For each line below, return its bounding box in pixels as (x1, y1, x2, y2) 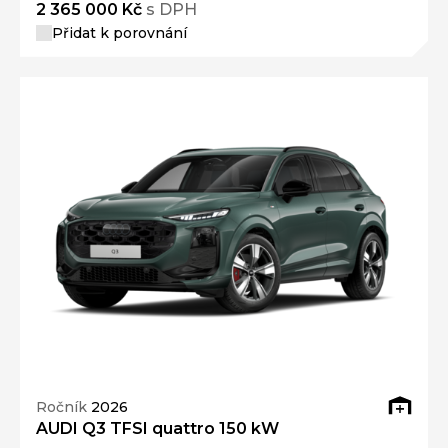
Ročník (36, 397, 91, 416)
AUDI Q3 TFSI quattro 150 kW (36, 419, 279, 439)
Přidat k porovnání (52, 23, 187, 42)
